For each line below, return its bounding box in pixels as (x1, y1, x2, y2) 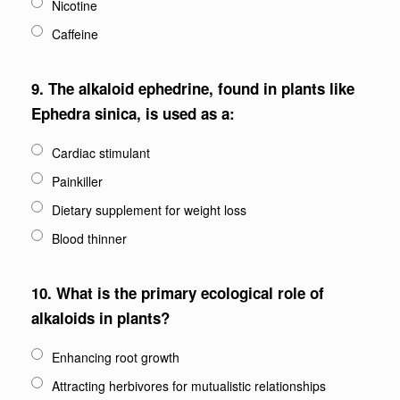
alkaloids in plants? (31, 307, 170, 329)
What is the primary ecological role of (56, 282, 324, 304)
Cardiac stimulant (52, 144, 150, 162)
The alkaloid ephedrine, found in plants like (48, 78, 354, 99)
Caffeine (52, 25, 98, 43)
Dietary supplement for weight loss (52, 201, 246, 219)
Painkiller (52, 172, 103, 190)
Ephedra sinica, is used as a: (31, 103, 235, 124)
